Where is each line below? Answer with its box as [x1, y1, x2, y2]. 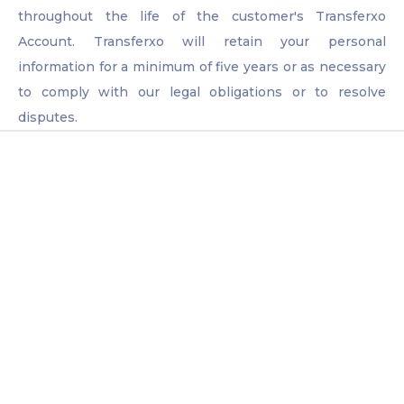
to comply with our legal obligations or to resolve [18, 84, 386, 101]
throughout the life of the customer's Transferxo [18, 8, 386, 25]
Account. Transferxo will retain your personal [18, 33, 386, 50]
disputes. [18, 109, 78, 126]
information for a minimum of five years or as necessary [18, 59, 386, 76]
